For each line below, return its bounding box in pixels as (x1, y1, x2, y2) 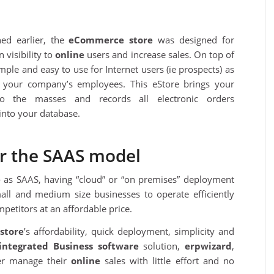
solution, (143, 240, 185, 253)
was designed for (153, 33, 234, 46)
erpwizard (184, 240, 232, 253)
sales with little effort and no (100, 254, 234, 267)
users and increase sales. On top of (84, 48, 234, 61)
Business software (53, 240, 144, 253)
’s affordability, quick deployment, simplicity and (23, 225, 234, 238)
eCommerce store (68, 33, 154, 46)
